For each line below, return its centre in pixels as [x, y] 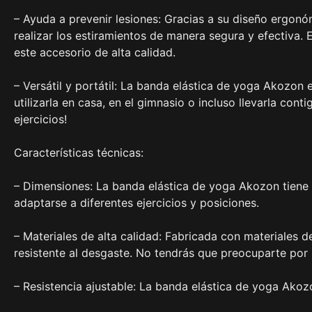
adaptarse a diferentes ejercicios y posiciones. [136, 203]
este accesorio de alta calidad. [95, 53]
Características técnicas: [79, 153]
